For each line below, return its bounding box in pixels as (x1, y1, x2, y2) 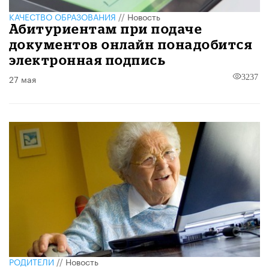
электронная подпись (9, 52, 166, 67)
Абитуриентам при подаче (9, 20, 203, 36)
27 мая (9, 71, 36, 85)
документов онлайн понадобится (9, 36, 253, 52)
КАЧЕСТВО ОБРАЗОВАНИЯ (9, 9, 116, 23)
